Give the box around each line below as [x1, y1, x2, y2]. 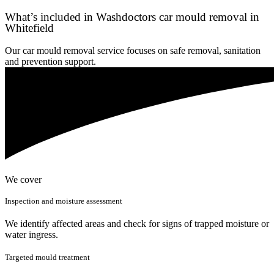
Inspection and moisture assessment [5, 196, 122, 206]
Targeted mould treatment [5, 253, 90, 262]
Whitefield [5, 21, 54, 34]
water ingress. [5, 229, 58, 240]
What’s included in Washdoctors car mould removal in [5, 10, 259, 23]
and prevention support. [5, 56, 96, 67]
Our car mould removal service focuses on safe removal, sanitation [5, 45, 261, 56]
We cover [5, 174, 42, 185]
